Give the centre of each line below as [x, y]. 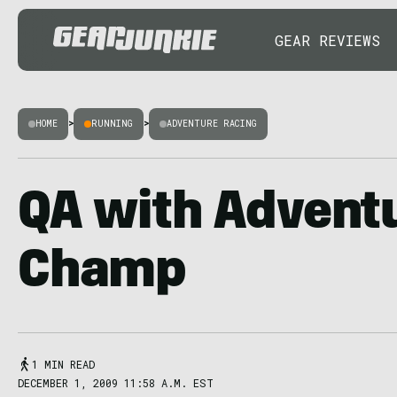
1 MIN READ [63, 364]
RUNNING [112, 124]
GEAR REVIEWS [327, 40]
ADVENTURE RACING [212, 124]
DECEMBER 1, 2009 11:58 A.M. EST [116, 383]
